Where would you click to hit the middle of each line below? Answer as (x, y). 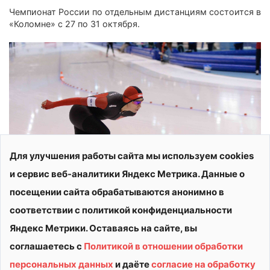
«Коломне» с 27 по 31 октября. (74, 24)
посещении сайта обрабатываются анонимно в (117, 192)
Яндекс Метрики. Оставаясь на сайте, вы (103, 228)
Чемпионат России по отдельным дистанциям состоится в (135, 11)
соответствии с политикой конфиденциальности (121, 210)
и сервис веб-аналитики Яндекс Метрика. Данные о (127, 174)
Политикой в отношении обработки (163, 246)
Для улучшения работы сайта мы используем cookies (132, 156)
